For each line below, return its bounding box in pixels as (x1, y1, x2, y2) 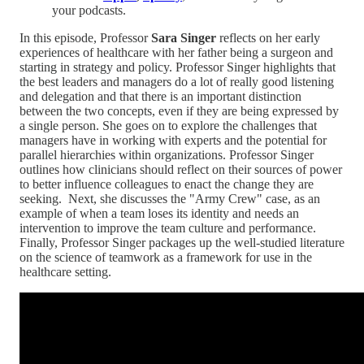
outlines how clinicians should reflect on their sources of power (19, 162, 342, 176)
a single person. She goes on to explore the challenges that (19, 118, 317, 132)
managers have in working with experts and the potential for (19, 132, 327, 147)
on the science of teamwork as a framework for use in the (19, 249, 312, 264)
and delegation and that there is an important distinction (19, 89, 301, 103)
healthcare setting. (19, 264, 111, 279)
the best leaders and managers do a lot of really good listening (19, 74, 334, 89)
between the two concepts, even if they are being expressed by (19, 103, 339, 118)
